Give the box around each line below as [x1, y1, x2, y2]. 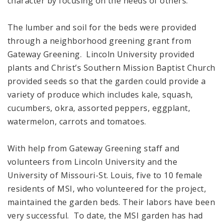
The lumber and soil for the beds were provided [7, 21, 197, 33]
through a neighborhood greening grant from [7, 35, 192, 46]
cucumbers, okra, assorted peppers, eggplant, [7, 102, 191, 113]
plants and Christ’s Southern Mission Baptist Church [7, 62, 216, 73]
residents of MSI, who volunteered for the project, [7, 183, 207, 194]
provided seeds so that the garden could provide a [7, 75, 206, 87]
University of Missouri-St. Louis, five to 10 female [7, 169, 203, 181]
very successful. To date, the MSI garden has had [7, 210, 203, 221]
